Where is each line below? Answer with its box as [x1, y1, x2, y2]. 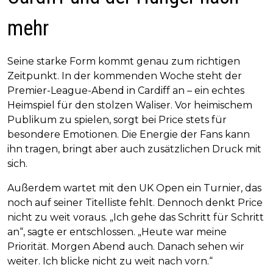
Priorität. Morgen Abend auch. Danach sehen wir [7, 241, 244, 253]
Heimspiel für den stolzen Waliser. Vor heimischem [7, 99, 252, 112]
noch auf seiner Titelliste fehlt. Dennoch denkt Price [7, 197, 263, 209]
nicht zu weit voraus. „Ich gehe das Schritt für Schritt [7, 211, 264, 224]
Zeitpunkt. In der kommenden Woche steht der [7, 70, 242, 82]
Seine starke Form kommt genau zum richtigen [7, 55, 240, 68]
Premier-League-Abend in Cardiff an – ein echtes [7, 85, 244, 97]
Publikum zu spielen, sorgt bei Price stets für [7, 114, 227, 126]
